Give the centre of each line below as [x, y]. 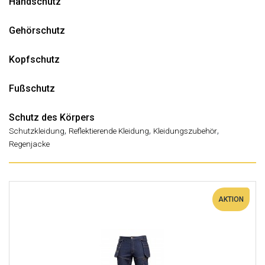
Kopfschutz [34, 59]
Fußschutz [32, 88]
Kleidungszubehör [185, 131]
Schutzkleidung [37, 131]
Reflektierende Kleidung [109, 131]
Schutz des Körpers [52, 117]
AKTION [231, 199]
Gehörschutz [37, 30]
